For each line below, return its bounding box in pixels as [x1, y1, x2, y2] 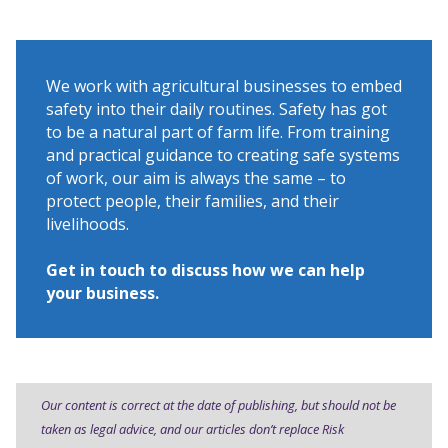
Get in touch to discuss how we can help [46, 258, 365, 281]
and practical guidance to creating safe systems [46, 144, 400, 167]
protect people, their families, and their [46, 190, 339, 213]
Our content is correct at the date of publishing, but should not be [41, 395, 396, 414]
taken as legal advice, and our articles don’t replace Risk [41, 419, 344, 438]
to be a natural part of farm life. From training [46, 121, 390, 144]
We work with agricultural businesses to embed [46, 75, 402, 98]
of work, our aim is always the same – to [46, 167, 346, 190]
